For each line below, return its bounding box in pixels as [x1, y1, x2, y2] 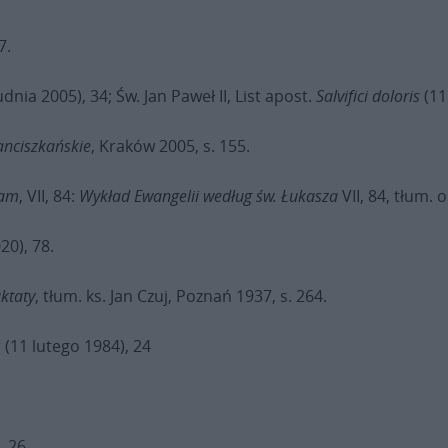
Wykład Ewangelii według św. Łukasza [79, 185, 338, 207]
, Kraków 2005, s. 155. [91, 135, 250, 157]
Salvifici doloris [316, 85, 420, 107]
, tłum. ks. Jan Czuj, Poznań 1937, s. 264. [35, 285, 327, 307]
